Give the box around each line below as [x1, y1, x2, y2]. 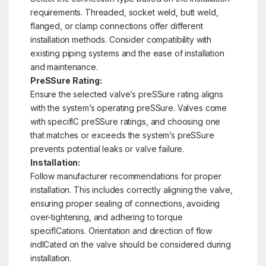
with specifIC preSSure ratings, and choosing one [30, 116, 221, 126]
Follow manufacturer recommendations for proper [30, 170, 221, 181]
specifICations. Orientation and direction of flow [30, 225, 213, 236]
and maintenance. [30, 61, 98, 72]
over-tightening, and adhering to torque [30, 211, 183, 222]
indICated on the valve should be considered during [30, 239, 231, 249]
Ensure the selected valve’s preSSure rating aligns [30, 88, 223, 99]
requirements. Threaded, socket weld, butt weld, [30, 7, 218, 17]
